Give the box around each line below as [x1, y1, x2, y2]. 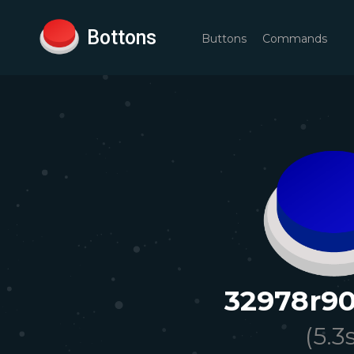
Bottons [87, 25, 156, 49]
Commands [262, 32, 327, 46]
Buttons [201, 32, 247, 46]
